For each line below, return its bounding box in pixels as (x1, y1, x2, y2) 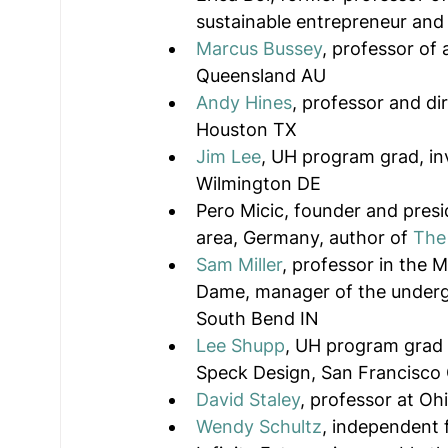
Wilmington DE (196, 173, 321, 195)
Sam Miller (196, 254, 282, 276)
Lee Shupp (196, 335, 285, 357)
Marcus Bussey (196, 38, 322, 60)
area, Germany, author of (196, 227, 413, 249)
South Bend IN (196, 308, 319, 330)
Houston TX (196, 119, 297, 141)
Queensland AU (196, 65, 326, 87)
